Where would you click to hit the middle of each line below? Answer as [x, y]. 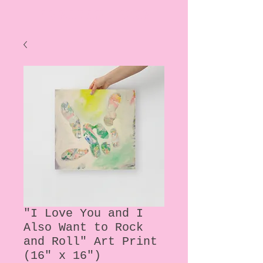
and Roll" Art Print [90, 242]
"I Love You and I [83, 213]
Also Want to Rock [83, 227]
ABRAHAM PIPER [94, 15]
